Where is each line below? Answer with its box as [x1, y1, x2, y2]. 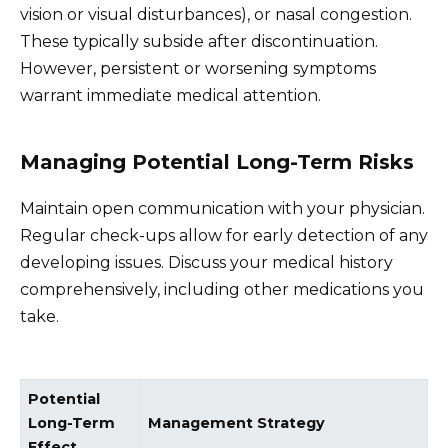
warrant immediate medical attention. [20, 86, 321, 106]
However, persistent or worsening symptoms [20, 59, 376, 79]
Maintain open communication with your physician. [20, 199, 425, 219]
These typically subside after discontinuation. [20, 32, 378, 52]
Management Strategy [148, 414, 326, 433]
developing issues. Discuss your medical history [20, 253, 393, 273]
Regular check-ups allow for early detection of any [20, 226, 428, 246]
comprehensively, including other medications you [20, 280, 424, 300]
